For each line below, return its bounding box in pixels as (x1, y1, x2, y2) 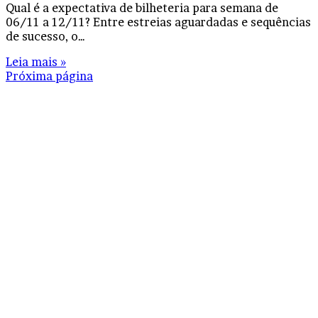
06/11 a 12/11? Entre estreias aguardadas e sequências (6, 15, 311, 29)
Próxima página (6, 69, 93, 83)
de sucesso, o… (6, 29, 85, 43)
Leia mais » (6, 55, 66, 69)
